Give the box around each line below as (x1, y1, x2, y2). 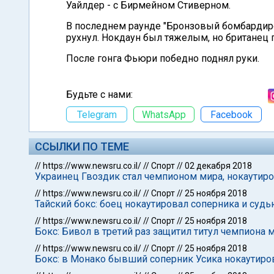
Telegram (76, 108, 117, 120)
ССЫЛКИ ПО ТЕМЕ (35, 140, 129, 153)
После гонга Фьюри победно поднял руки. (66, 53, 259, 64)
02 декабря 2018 (185, 161, 252, 171)
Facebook (210, 108, 253, 120)
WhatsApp (142, 108, 186, 120)
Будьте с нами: (66, 89, 133, 100)
